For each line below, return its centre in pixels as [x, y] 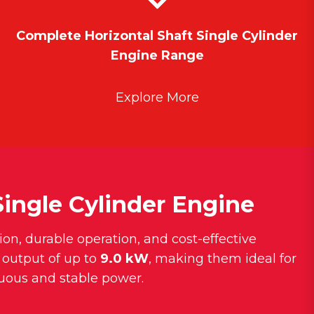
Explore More [157, 98]
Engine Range [157, 56]
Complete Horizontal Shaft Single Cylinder [157, 36]
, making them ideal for [223, 259]
